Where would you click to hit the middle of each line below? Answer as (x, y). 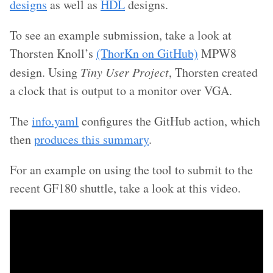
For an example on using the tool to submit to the (131, 170)
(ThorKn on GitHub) (147, 54)
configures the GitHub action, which (169, 121)
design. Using (45, 73)
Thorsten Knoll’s (53, 54)
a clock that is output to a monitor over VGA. (121, 91)
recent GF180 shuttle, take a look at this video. (125, 188)
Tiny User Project (125, 72)
